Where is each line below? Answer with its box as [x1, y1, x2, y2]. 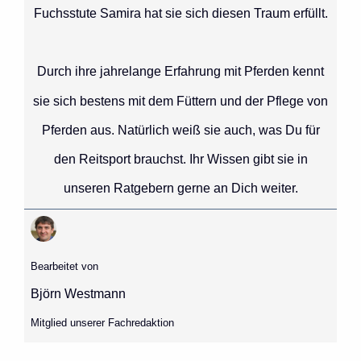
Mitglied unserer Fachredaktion [30, 317, 174, 330]
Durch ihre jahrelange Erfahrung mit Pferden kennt [37, 64, 324, 79]
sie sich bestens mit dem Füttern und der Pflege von [33, 93, 328, 108]
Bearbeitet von [30, 260, 98, 273]
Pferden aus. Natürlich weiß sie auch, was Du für [41, 123, 320, 138]
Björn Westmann [30, 287, 126, 301]
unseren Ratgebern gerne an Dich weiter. [63, 181, 298, 196]
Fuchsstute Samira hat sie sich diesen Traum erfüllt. [33, 6, 328, 21]
